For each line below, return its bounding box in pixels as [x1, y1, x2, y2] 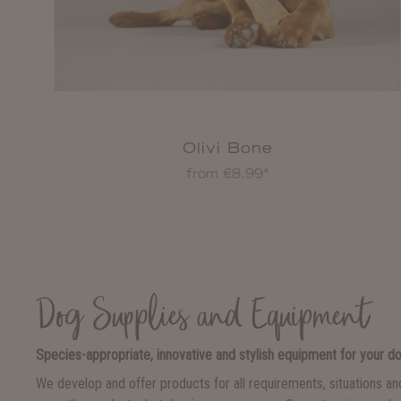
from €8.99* [185, 166, 269, 182]
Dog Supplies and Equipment [36, 293, 369, 345]
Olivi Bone [182, 139, 273, 157]
